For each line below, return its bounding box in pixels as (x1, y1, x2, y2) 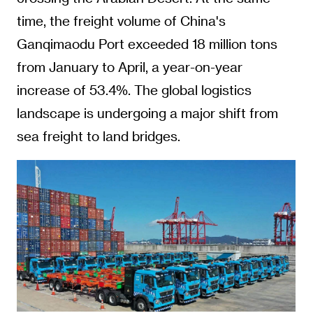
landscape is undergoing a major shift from (16, 105, 278, 122)
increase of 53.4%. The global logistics (16, 82, 252, 99)
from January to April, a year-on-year (16, 59, 242, 75)
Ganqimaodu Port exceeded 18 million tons (16, 36, 277, 52)
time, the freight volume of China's (16, 13, 226, 29)
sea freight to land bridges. (16, 128, 180, 145)
